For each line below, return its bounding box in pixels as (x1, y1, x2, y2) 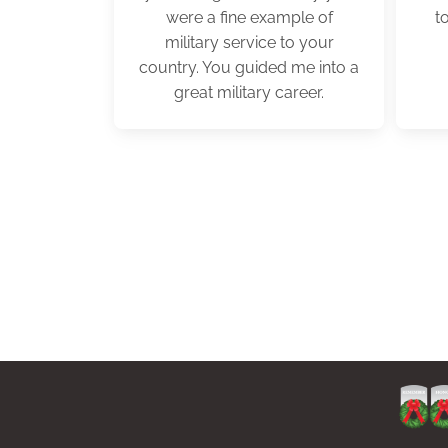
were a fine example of (165, 8, 333, 27)
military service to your (164, 33, 334, 52)
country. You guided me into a (139, 58, 359, 77)
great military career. (174, 83, 324, 102)
